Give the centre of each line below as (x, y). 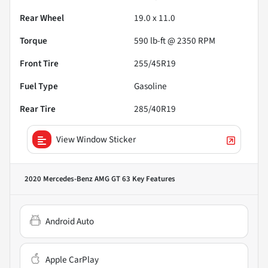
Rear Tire (38, 109)
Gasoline (150, 86)
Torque (33, 41)
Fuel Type (39, 86)
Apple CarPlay (72, 260)
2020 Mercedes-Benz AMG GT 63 (77, 179)
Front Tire (39, 64)
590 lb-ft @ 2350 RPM (175, 41)
